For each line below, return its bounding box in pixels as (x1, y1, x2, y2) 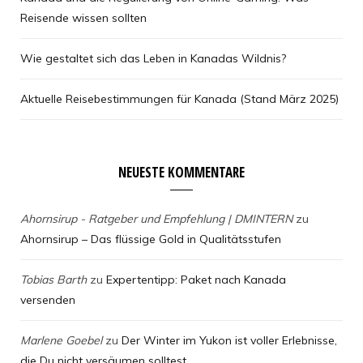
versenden (20, 293, 75, 308)
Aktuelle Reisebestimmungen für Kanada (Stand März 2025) (20, 92, 339, 107)
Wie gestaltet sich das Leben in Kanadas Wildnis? (20, 51, 286, 66)
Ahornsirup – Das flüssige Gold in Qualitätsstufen (20, 232, 281, 247)
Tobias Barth (20, 272, 87, 288)
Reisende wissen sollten (20, 11, 150, 26)
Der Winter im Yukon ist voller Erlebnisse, (122, 333, 337, 348)
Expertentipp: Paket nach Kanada (106, 272, 286, 288)
